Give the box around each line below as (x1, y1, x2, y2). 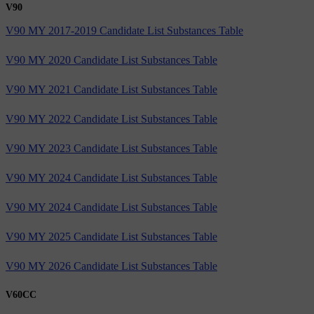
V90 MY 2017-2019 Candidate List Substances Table (6, 24, 243, 36)
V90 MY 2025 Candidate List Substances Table (6, 230, 217, 243)
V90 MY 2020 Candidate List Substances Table (6, 53, 217, 66)
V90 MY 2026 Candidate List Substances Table (6, 259, 217, 272)
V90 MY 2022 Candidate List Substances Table (6, 112, 217, 125)
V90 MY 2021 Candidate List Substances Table (6, 83, 217, 95)
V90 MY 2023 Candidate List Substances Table (6, 142, 217, 154)
